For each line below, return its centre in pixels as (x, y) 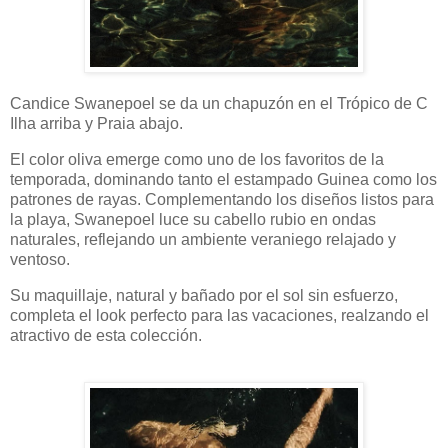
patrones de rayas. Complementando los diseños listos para (222, 199)
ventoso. (40, 259)
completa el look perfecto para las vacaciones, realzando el (219, 315)
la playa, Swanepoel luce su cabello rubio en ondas (193, 219)
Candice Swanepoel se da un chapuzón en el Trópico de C (219, 104)
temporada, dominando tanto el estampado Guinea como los (223, 179)
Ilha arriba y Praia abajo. (96, 124)
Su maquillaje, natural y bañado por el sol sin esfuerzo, (204, 295)
